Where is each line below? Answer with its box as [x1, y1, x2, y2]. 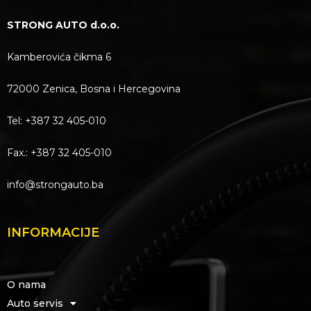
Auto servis [7, 296, 63, 310]
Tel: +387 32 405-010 [7, 114, 106, 127]
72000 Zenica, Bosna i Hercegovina [7, 82, 180, 95]
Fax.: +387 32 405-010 [7, 146, 112, 159]
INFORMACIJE [7, 224, 99, 240]
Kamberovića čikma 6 [7, 50, 111, 63]
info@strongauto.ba [7, 178, 103, 191]
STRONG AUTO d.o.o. [7, 18, 119, 31]
